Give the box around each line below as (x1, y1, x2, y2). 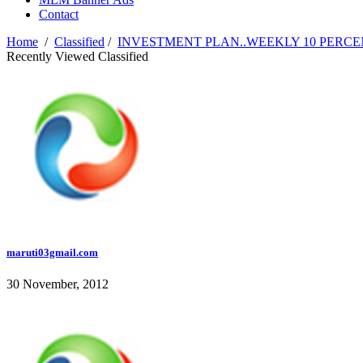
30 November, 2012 (6, 277, 109, 292)
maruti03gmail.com (6, 246, 98, 259)
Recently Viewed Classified (6, 49, 148, 64)
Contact (39, 7, 79, 22)
